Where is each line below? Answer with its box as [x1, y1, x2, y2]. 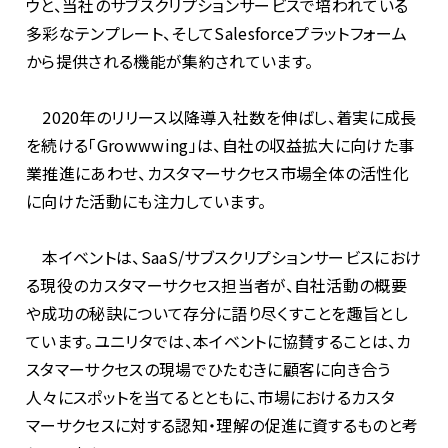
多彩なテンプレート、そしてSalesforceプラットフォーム [26, 20, 407, 45]
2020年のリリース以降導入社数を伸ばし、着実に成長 [26, 104, 417, 129]
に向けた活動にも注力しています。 [26, 188, 267, 213]
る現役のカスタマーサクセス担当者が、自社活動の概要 [26, 272, 408, 297]
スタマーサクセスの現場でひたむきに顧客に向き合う [26, 356, 391, 381]
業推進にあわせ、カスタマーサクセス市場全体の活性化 [26, 160, 410, 185]
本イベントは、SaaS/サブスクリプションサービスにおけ [26, 244, 422, 269]
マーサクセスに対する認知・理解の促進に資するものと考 [26, 412, 419, 437]
